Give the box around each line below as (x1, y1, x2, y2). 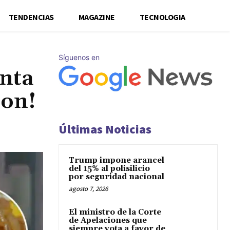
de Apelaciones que (69, 216, 147, 225)
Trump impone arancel (69, 156, 164, 165)
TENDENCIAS (8, 11, 54, 22)
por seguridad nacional (69, 172, 164, 182)
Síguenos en (59, 52, 100, 62)
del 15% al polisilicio (69, 164, 150, 174)
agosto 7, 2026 (69, 184, 108, 193)
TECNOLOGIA (139, 11, 185, 22)
